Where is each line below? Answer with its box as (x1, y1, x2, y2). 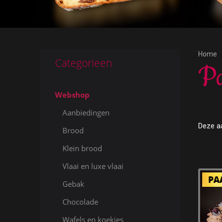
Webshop (55, 90, 90, 100)
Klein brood (62, 143, 102, 153)
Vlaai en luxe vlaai (62, 161, 123, 171)
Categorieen (55, 56, 112, 70)
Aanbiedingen (62, 108, 110, 117)
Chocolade (62, 197, 98, 207)
